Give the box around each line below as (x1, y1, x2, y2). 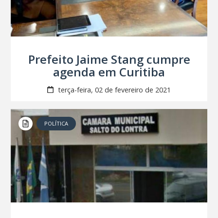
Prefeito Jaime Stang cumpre (28, 51, 190, 67)
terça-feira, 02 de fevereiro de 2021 (55, 85, 171, 94)
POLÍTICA (44, 119, 69, 127)
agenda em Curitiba (53, 63, 165, 80)
